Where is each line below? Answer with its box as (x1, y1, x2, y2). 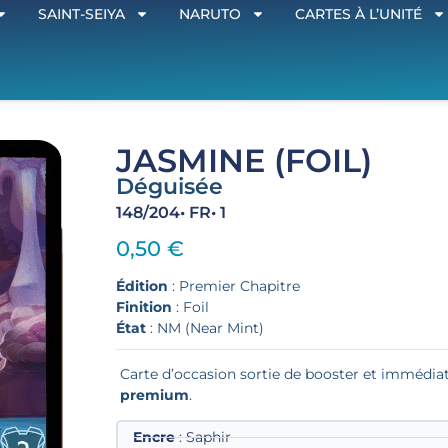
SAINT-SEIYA (38, 5, 126, 23)
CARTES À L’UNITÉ (295, 5, 423, 23)
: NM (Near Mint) (146, 319, 265, 338)
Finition (116, 298, 173, 317)
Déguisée (116, 173, 224, 201)
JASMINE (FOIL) (116, 141, 373, 181)
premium (120, 386, 190, 405)
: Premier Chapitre (168, 277, 301, 296)
